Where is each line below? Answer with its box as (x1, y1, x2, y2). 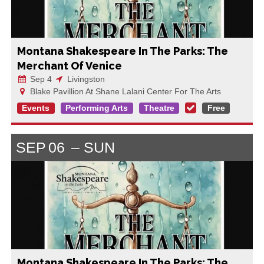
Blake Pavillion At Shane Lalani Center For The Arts (27, 86, 221, 96)
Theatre (143, 103, 174, 113)
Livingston (64, 74, 105, 84)
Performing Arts (65, 103, 128, 113)
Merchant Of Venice (16, 59, 122, 72)
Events (22, 103, 50, 113)
